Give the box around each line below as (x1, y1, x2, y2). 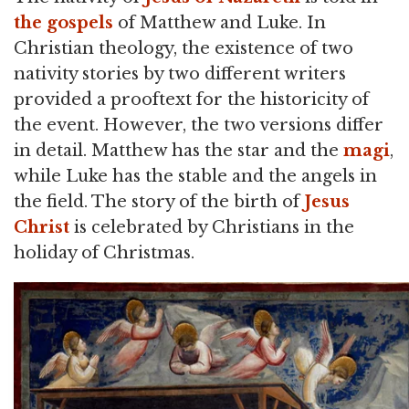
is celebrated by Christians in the (69, 217, 354, 237)
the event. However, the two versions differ (14, 115, 383, 135)
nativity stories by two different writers (14, 64, 346, 84)
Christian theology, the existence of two (14, 38, 353, 58)
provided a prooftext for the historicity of (14, 89, 369, 110)
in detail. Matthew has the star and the (14, 141, 343, 161)
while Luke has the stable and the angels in (14, 166, 377, 186)
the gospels (14, 13, 113, 33)
